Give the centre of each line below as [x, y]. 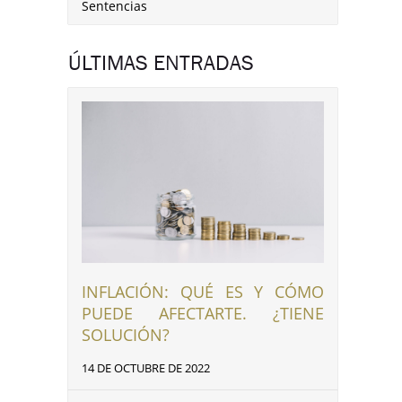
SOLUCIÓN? [126, 335]
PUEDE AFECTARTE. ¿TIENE [203, 314]
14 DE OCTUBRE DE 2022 [146, 368]
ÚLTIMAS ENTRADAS [161, 63]
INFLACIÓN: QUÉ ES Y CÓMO [203, 292]
